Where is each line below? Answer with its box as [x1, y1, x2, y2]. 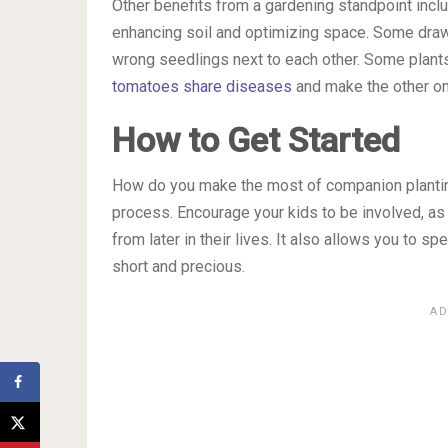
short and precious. [112, 256, 245, 276]
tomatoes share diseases [112, 76, 292, 96]
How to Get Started [112, 119, 400, 160]
